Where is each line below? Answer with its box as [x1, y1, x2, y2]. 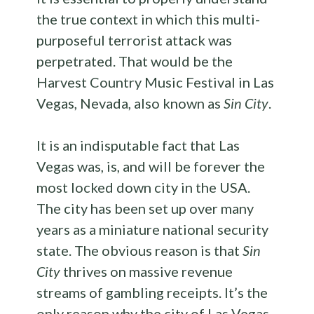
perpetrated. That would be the [36, 53, 233, 70]
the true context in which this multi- [36, 11, 261, 28]
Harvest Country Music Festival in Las [36, 74, 275, 91]
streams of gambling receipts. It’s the [36, 284, 268, 301]
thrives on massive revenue [60, 263, 233, 280]
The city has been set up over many [36, 200, 254, 217]
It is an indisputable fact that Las [36, 137, 240, 154]
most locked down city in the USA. [36, 179, 251, 196]
